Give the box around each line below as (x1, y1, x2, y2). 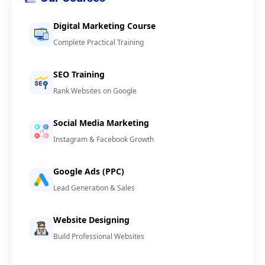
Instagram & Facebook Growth (53, 134, 154, 145)
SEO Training (53, 69, 105, 80)
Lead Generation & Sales (53, 183, 135, 193)
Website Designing (53, 214, 130, 226)
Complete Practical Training (53, 37, 144, 48)
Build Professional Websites (53, 231, 144, 242)
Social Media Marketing (53, 117, 149, 129)
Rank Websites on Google (53, 86, 137, 96)
